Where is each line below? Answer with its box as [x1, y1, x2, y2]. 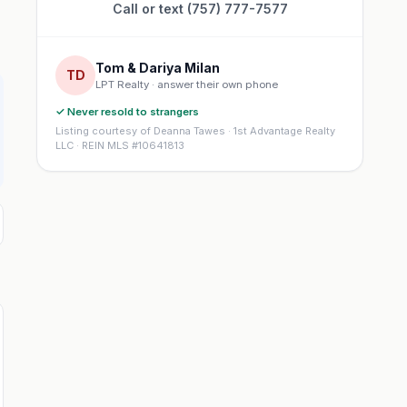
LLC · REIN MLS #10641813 [55, 139, 184, 152]
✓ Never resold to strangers [55, 105, 199, 118]
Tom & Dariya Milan [95, 59, 220, 75]
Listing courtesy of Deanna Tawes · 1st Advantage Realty [55, 124, 335, 137]
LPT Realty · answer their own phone [95, 77, 278, 91]
